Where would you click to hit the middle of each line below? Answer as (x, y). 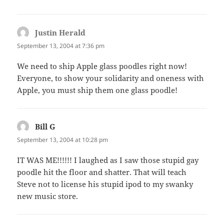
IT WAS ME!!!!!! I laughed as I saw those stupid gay (108, 160)
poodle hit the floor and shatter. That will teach (102, 172)
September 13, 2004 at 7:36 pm (61, 45)
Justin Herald (60, 32)
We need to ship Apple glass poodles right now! (102, 66)
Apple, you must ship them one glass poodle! (97, 90)
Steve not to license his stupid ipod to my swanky (105, 184)
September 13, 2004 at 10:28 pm (63, 140)
